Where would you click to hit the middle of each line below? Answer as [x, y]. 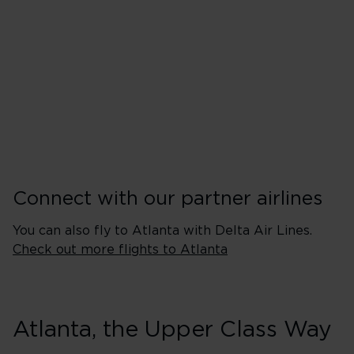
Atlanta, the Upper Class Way [172, 330]
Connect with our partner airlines [168, 199]
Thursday [232, 54]
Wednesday [238, 35]
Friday [225, 73]
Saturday [232, 92]
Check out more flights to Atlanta [120, 250]
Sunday [228, 111]
